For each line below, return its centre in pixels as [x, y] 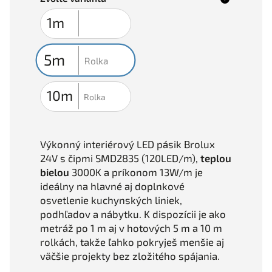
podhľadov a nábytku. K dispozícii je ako [133, 213]
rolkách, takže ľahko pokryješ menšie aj [132, 241]
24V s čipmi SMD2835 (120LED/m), [120, 158]
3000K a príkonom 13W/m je [136, 172]
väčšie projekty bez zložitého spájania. [130, 255]
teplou [216, 158]
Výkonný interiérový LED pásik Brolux [127, 144]
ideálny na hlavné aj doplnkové [112, 185]
